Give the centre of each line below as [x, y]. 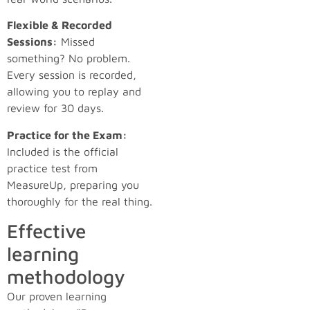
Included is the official [63, 151]
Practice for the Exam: [67, 135]
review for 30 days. [55, 108]
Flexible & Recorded [60, 25]
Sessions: [32, 42]
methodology [66, 276]
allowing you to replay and [74, 92]
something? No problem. [69, 58]
